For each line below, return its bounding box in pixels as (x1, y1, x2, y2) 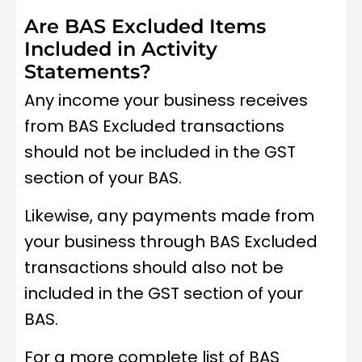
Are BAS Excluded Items (24, 15, 266, 38)
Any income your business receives (24, 89, 308, 112)
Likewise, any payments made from (24, 204, 314, 227)
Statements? (24, 60, 151, 83)
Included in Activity (24, 37, 217, 61)
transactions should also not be (24, 256, 284, 279)
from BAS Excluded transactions (24, 115, 284, 137)
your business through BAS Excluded (24, 230, 318, 253)
